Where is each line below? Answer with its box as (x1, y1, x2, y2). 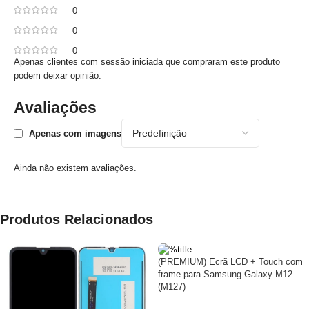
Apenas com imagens (29, 128, 121, 139)
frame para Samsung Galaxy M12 (158, 268, 292, 279)
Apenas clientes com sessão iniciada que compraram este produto (14, 57, 280, 67)
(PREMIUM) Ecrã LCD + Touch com (158, 256, 303, 267)
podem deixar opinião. (14, 70, 101, 81)
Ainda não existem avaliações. (14, 163, 137, 173)
